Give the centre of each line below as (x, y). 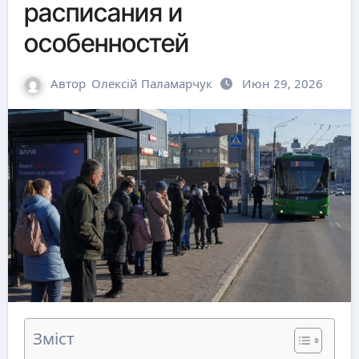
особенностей (106, 43)
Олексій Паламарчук (152, 83)
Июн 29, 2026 (282, 83)
